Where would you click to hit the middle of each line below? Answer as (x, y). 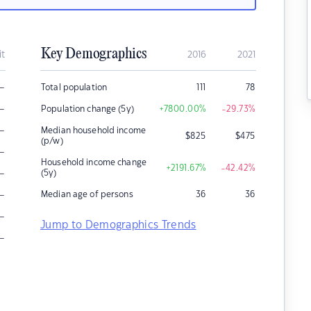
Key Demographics (94, 54)
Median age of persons (87, 194)
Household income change (94, 162)
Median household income (93, 131)
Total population (74, 87)
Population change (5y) (87, 109)
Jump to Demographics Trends (118, 225)
